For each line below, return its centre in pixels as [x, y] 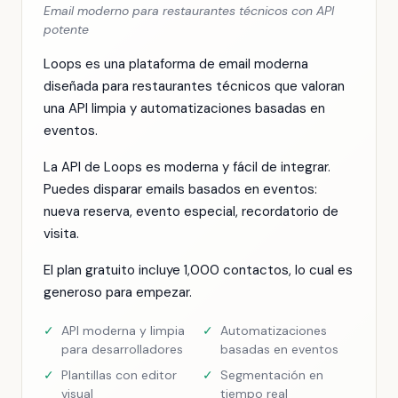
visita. [61, 234]
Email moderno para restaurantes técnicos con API [189, 11]
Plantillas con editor [119, 375]
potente [66, 29]
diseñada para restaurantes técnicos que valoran [194, 86]
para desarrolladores [122, 349]
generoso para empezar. [118, 292]
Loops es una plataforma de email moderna [176, 64]
